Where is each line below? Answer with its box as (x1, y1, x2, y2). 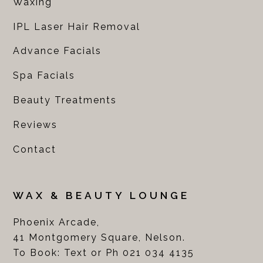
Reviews (13, 119, 58, 130)
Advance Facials (13, 45, 102, 57)
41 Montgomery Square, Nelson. (13, 231, 186, 243)
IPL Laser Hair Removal (13, 21, 141, 32)
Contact (13, 143, 57, 155)
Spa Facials (13, 70, 76, 82)
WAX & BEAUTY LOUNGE (13, 189, 190, 201)
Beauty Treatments (13, 95, 117, 106)
